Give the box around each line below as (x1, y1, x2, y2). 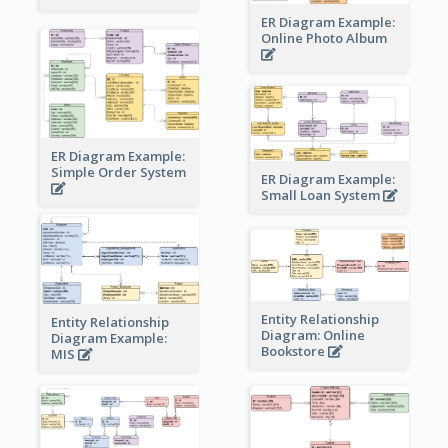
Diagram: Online (260, 325, 365, 344)
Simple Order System (50, 162, 189, 181)
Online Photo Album (260, 29, 390, 48)
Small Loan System (260, 186, 383, 204)
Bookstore (260, 341, 328, 360)
